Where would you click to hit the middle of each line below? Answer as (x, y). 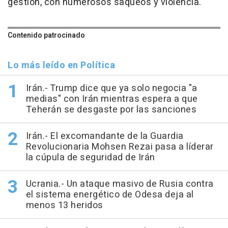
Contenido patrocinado (46, 36)
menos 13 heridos (64, 206)
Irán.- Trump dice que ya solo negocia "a (111, 89)
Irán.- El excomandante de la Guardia (105, 136)
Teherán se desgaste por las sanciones (111, 110)
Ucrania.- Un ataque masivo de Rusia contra (120, 184)
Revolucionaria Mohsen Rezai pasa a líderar (120, 147)
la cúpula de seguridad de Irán (90, 158)
